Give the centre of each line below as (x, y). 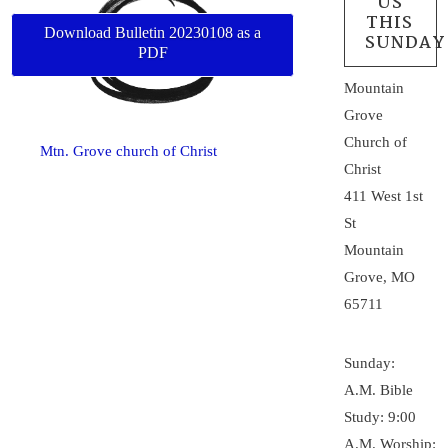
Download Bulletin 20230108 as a (153, 32)
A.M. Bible (379, 390)
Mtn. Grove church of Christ (129, 150)
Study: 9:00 (380, 417)
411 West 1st (384, 195)
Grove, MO (380, 276)
